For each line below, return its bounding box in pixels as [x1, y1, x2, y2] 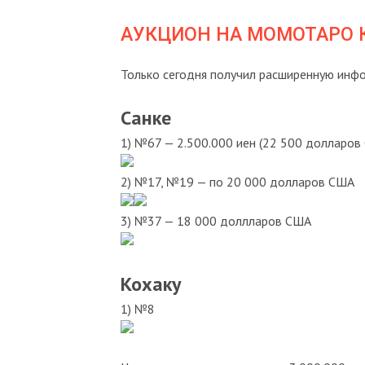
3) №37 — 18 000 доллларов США [121, 212, 311, 229]
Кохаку [121, 270, 181, 297]
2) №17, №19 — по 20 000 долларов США [121, 173, 354, 190]
